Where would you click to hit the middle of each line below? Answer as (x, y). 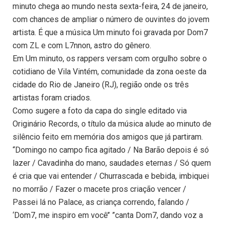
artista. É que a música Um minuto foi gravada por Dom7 (110, 33)
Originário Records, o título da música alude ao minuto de (112, 124)
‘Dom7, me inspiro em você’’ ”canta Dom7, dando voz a (108, 215)
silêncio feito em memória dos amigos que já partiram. (108, 137)
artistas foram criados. (52, 98)
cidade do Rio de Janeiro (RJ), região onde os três (101, 85)
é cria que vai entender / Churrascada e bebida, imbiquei (111, 176)
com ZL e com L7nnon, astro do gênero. (82, 46)
